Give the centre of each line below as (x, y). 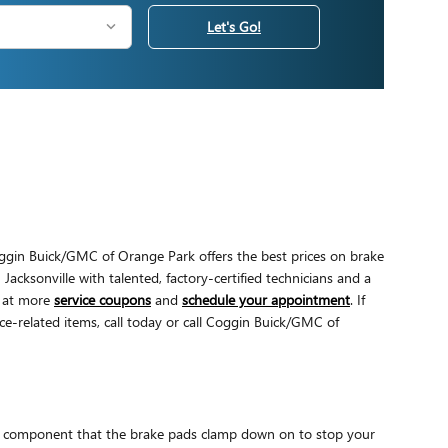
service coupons (102, 299)
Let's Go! (234, 27)
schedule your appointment (266, 299)
